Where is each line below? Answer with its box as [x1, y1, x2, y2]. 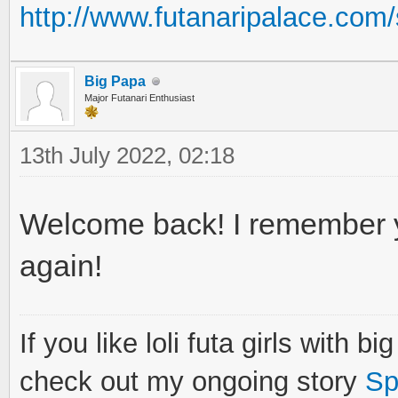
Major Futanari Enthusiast [84, 92, 195, 103]
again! [20, 249, 102, 283]
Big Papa [84, 74, 146, 89]
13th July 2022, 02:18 [20, 142, 235, 169]
